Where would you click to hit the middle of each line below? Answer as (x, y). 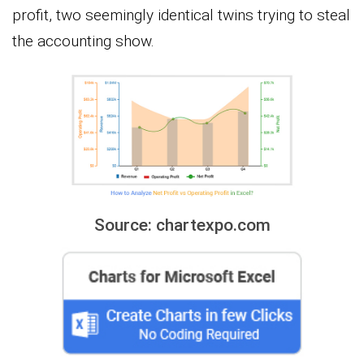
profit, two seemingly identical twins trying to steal (181, 15)
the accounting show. (83, 41)
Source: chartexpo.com (182, 225)
